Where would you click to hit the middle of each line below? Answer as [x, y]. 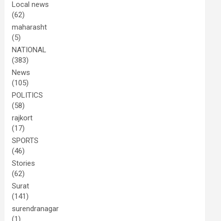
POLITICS [28, 95]
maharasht [30, 27]
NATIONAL [29, 50]
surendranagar [36, 209]
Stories [24, 163]
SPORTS [25, 141]
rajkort [22, 118]
